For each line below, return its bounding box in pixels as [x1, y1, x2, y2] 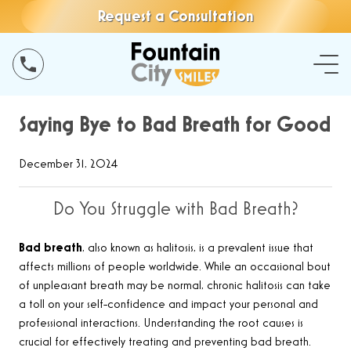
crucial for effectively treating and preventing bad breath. [19, 336, 311, 349]
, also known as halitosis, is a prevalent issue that [82, 242, 313, 255]
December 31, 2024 [19, 158, 118, 171]
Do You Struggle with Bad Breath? [52, 200, 299, 219]
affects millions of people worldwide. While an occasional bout [19, 261, 331, 274]
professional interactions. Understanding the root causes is [19, 317, 303, 331]
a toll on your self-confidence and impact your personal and [19, 299, 318, 312]
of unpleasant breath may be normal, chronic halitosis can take [19, 280, 331, 293]
